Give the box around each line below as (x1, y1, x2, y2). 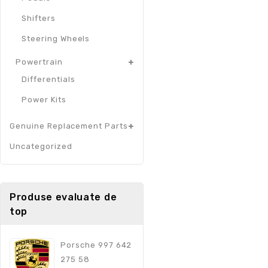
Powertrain (16, 57, 63, 67)
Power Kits (22, 95, 66, 105)
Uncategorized (10, 142, 72, 151)
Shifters (22, 14, 56, 23)
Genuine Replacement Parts (10, 121, 128, 131)
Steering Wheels (22, 34, 90, 44)
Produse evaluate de (10, 191, 117, 203)
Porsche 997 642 (60, 240, 132, 250)
